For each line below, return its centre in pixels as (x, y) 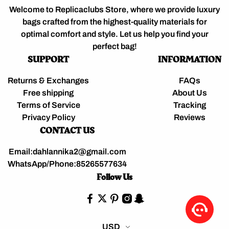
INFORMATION (190, 59)
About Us (190, 93)
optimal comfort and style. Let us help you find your (114, 34)
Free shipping (48, 93)
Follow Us (114, 177)
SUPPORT (48, 59)
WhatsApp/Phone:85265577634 (67, 164)
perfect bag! (114, 46)
